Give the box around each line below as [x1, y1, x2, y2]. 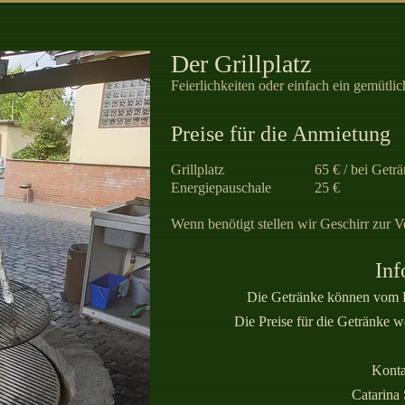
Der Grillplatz [171, 50, 311, 78]
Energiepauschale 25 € [171, 180, 340, 195]
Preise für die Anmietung [171, 122, 391, 146]
